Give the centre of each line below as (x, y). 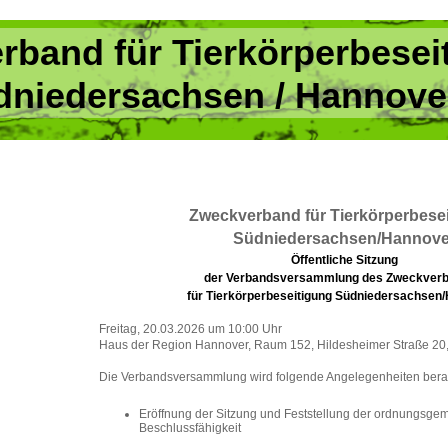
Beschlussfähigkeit (190, 428)
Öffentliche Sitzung (344, 260)
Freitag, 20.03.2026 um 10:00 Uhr (190, 329)
